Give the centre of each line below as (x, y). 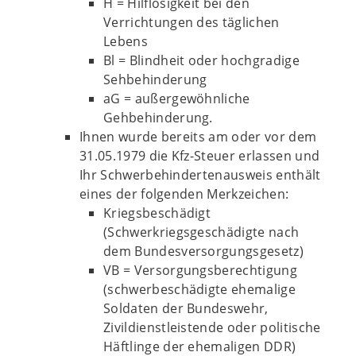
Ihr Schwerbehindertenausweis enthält (200, 175)
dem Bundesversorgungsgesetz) (203, 251)
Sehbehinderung (155, 79)
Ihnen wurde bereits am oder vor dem (198, 137)
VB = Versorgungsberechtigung (200, 270)
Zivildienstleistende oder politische (212, 327)
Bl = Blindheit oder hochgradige (201, 60)
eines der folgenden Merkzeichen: (184, 194)
